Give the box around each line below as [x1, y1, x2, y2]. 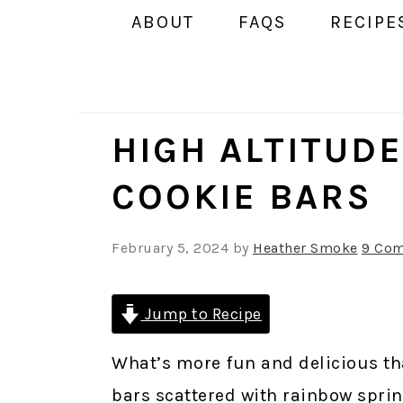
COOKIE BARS [112, 175, 372, 219]
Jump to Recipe [140, 304, 262, 325]
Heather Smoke [253, 239, 358, 257]
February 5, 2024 [112, 239, 228, 257]
